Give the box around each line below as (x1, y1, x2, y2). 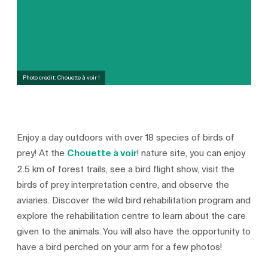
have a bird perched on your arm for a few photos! (17, 239, 223, 254)
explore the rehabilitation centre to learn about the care (17, 208, 246, 223)
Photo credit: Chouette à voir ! (22, 72, 100, 82)
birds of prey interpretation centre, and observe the (17, 177, 230, 192)
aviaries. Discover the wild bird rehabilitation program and (17, 193, 251, 208)
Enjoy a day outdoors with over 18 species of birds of (17, 130, 235, 145)
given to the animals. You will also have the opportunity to (17, 224, 251, 239)
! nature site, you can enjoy (137, 145, 246, 160)
